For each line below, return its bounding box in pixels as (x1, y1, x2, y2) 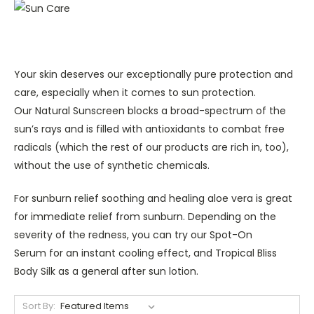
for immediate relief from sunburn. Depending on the (14, 210, 276, 224)
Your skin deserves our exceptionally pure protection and (14, 67, 293, 82)
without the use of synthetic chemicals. (14, 158, 210, 173)
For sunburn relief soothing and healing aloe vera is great (14, 191, 292, 206)
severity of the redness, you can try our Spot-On (14, 228, 252, 243)
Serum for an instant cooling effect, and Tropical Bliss (14, 246, 277, 261)
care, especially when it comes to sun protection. (14, 86, 256, 100)
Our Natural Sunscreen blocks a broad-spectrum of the (14, 104, 286, 118)
